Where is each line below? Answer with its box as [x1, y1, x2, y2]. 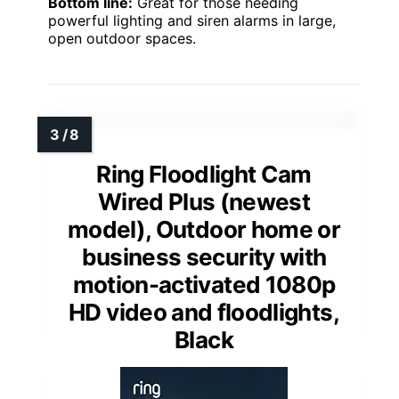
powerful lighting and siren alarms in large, [48, 12, 336, 30]
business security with [81, 243, 327, 272]
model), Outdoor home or [67, 216, 341, 244]
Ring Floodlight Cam [96, 160, 312, 189]
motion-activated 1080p [72, 271, 336, 299]
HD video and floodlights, [69, 298, 339, 327]
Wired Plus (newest [97, 188, 311, 216]
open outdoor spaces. [48, 29, 196, 48]
